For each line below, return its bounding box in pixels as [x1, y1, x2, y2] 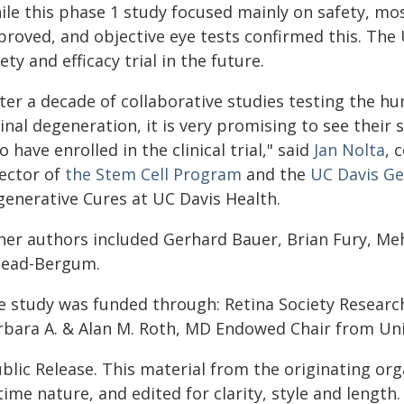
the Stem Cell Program [65, 163, 242, 185]
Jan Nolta [314, 139, 385, 161]
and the [242, 163, 310, 185]
